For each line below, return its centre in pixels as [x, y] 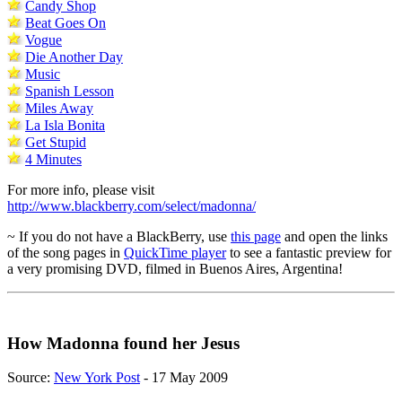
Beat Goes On [66, 22]
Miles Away [59, 108]
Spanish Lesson [70, 91]
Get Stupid [56, 142]
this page [256, 236]
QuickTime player [175, 252]
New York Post [97, 378]
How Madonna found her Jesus [123, 343]
